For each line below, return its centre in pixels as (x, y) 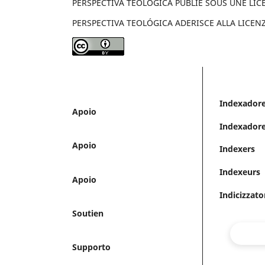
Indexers (237, 149)
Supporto (91, 247)
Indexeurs (240, 172)
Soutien (88, 213)
